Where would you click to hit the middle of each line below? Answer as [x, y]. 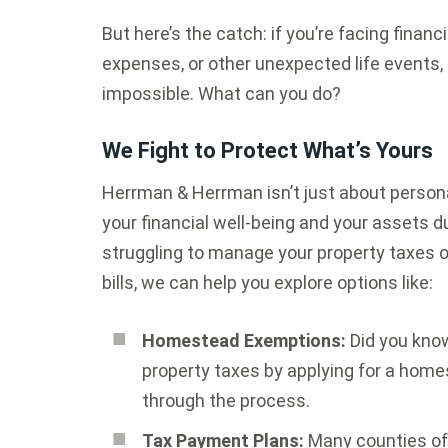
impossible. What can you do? [221, 93]
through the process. [226, 400]
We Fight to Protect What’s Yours [267, 150]
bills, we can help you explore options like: [267, 282]
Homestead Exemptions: [244, 340]
